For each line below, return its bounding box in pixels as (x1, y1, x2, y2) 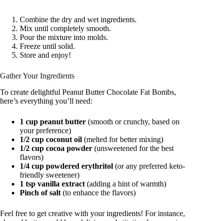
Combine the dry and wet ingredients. (20, 15, 137, 24)
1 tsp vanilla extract (20, 179, 85, 188)
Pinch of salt (20, 188, 61, 197)
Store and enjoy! (20, 50, 71, 59)
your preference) (20, 126, 71, 135)
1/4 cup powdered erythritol (20, 161, 113, 170)
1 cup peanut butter (20, 117, 86, 126)
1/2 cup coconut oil (20, 135, 82, 144)
